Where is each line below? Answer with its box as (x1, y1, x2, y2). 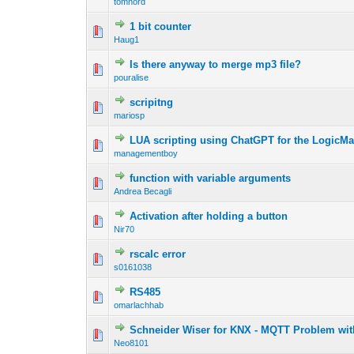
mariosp (114, 111, 145, 121)
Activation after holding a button (130, 210, 288, 223)
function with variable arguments (130, 172, 292, 185)
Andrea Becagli (114, 186, 172, 197)
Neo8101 (114, 338, 149, 348)
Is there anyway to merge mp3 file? (130, 58, 302, 71)
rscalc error (130, 248, 186, 261)
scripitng (130, 96, 174, 109)
